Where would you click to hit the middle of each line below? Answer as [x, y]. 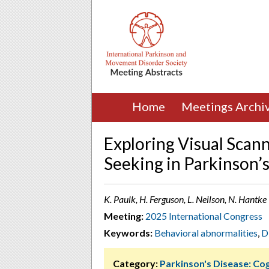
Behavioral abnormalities [206, 233]
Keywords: [128, 233]
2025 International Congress [204, 216]
